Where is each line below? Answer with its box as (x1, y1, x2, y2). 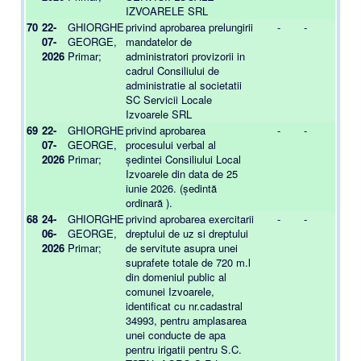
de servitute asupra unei (126, 240, 238, 255)
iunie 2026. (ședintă (126, 180, 217, 196)
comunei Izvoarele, (126, 284, 214, 299)
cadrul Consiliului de (126, 63, 219, 78)
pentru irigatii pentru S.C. (126, 342, 242, 357)
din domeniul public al (126, 269, 226, 284)
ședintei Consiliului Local (126, 151, 241, 167)
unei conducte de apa (126, 327, 226, 342)
